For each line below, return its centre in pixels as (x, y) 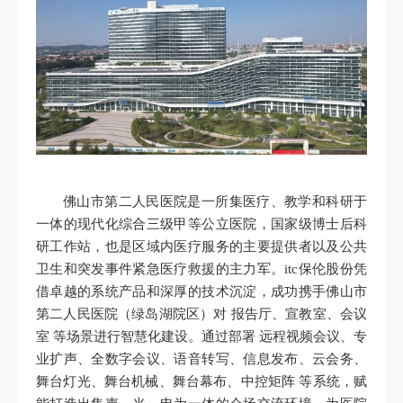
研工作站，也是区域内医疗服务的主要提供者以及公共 (201, 247)
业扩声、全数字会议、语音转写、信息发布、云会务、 (201, 359)
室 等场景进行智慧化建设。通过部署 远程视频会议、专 (201, 337)
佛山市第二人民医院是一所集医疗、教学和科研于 (215, 202)
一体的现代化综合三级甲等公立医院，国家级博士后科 (201, 224)
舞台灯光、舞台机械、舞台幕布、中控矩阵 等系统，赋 (201, 382)
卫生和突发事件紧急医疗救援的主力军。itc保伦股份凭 (201, 269)
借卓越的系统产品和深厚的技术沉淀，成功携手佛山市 (201, 292)
